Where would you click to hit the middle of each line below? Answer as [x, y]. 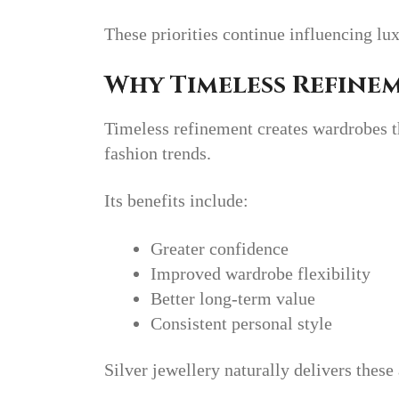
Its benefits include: [176, 201]
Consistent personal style [241, 323]
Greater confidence [220, 248]
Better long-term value [233, 298]
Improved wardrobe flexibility [261, 273]
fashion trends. [158, 153]
